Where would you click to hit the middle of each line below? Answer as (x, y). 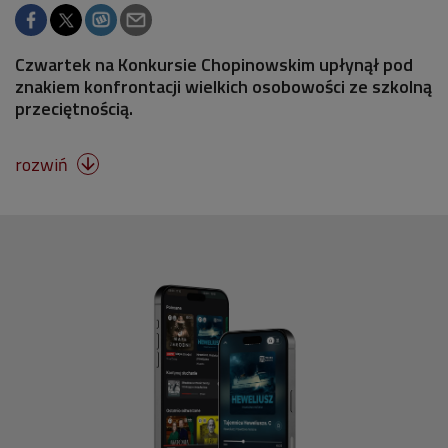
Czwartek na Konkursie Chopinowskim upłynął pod (214, 64)
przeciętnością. (74, 108)
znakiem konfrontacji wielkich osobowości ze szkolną (223, 86)
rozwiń (43, 164)
